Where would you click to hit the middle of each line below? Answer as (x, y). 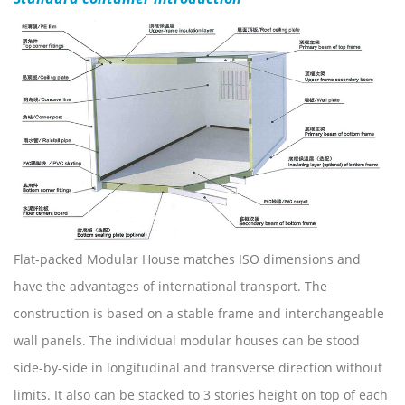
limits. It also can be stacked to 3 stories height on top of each (201, 394)
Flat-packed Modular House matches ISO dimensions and (187, 259)
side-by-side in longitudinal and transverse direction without (198, 367)
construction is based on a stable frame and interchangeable (199, 313)
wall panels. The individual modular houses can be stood (187, 340)
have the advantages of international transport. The (170, 286)
